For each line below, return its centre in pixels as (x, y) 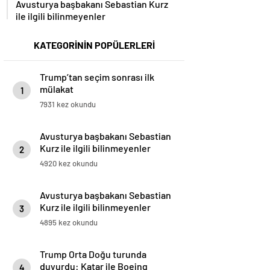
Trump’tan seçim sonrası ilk (97, 77)
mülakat (57, 89)
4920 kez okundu (69, 164)
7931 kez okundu (68, 105)
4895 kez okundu (69, 223)
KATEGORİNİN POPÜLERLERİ (94, 45)
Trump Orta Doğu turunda (93, 254)
